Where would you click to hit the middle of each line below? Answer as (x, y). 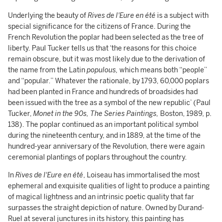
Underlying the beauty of (48, 16)
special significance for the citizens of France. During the (99, 27)
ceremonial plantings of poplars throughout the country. (97, 157)
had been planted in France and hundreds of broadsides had (103, 92)
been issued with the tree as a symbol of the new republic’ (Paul (109, 103)
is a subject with (182, 16)
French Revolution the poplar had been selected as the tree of (106, 37)
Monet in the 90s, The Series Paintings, (97, 114)
